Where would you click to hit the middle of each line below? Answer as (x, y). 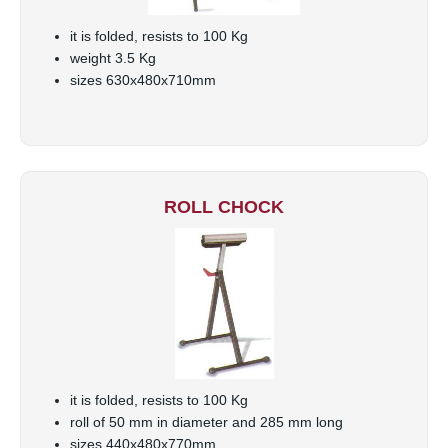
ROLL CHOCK (224, 206)
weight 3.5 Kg (113, 57)
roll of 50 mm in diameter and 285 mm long (206, 421)
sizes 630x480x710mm (143, 79)
